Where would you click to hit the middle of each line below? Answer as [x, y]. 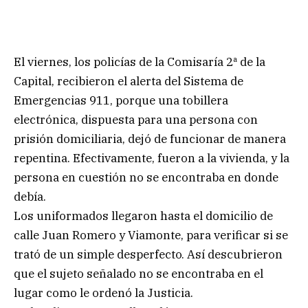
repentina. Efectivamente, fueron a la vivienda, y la [152, 158]
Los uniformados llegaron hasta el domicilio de [143, 216]
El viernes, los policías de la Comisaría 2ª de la [140, 62]
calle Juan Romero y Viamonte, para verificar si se [151, 235]
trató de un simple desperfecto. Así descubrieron [148, 254]
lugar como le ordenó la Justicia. [103, 293]
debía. [30, 196]
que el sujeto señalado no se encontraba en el [139, 273]
